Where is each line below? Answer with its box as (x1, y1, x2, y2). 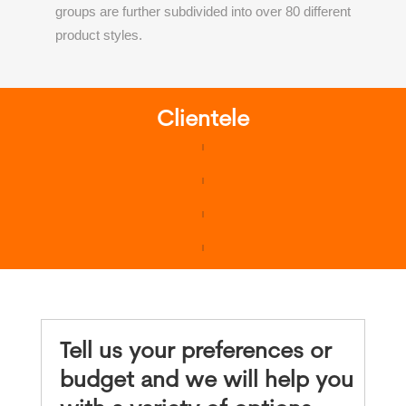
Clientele (156, 109, 249, 132)
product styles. (54, 27, 142, 43)
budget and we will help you (59, 370, 353, 393)
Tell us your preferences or (59, 341, 332, 364)
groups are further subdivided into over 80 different (54, 4, 351, 20)
